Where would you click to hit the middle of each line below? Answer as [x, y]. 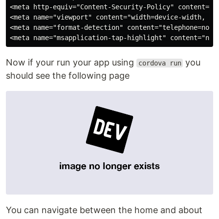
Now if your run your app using [71, 62]
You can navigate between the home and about [104, 210]
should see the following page [68, 76]
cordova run [160, 63]
